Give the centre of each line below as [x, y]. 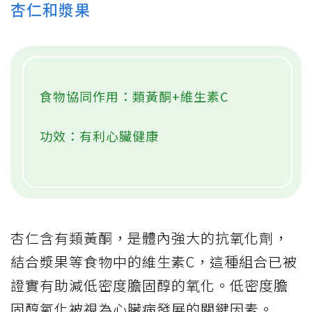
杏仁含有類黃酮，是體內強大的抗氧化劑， [149, 237]
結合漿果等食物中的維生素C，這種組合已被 [154, 261]
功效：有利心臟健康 [99, 135]
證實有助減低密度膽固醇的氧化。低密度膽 [149, 285]
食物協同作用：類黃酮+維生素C [134, 96]
